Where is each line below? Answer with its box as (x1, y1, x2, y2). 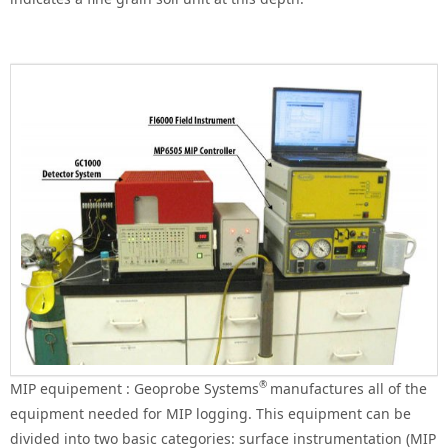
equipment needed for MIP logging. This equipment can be (10, 404, 411, 424)
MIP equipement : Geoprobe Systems (10, 379, 259, 399)
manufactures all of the (270, 379, 427, 399)
